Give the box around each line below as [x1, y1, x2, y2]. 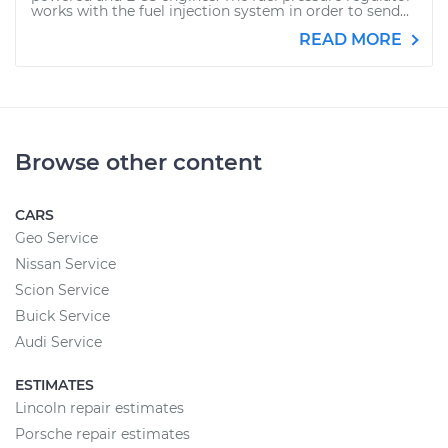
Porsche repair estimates [15, 425, 190, 443]
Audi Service [15, 333, 102, 351]
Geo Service [15, 229, 98, 247]
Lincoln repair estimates [15, 399, 184, 417]
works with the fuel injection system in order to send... [31, 2, 409, 20]
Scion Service [15, 281, 109, 299]
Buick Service [15, 307, 110, 325]
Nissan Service [15, 255, 116, 273]
